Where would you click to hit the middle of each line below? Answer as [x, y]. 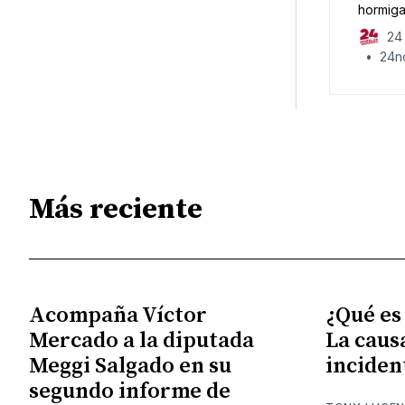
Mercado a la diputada [141, 341]
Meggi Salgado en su [130, 367]
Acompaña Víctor [118, 316]
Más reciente [116, 209]
